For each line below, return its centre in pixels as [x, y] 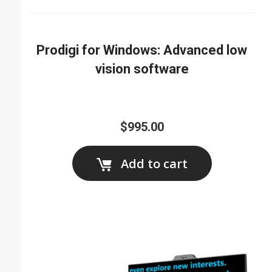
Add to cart [154, 164]
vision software [142, 69]
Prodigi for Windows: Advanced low [142, 50]
